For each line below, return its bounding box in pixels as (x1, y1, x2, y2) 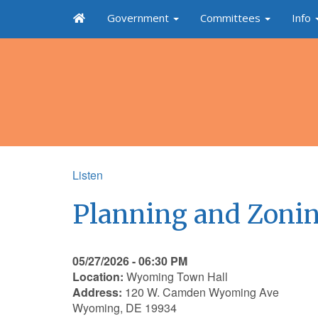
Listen (72, 167, 103, 183)
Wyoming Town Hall (124, 268, 228, 285)
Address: (72, 284, 125, 300)
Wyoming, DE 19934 (72, 300, 177, 316)
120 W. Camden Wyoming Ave (125, 284, 279, 300)
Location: (72, 268, 124, 285)
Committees (199, 11, 263, 25)
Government (106, 11, 172, 25)
